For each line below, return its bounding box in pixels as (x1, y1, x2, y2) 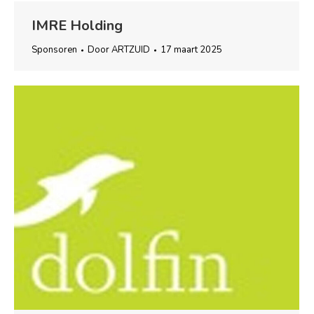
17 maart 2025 (161, 43, 222, 57)
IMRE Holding (32, 16, 123, 36)
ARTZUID (111, 43, 150, 57)
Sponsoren (32, 43, 77, 57)
